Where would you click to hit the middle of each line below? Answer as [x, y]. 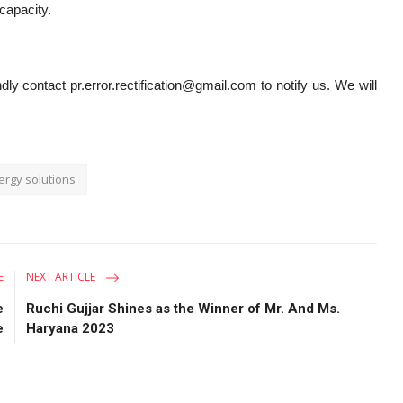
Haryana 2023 [71, 328]
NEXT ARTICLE [63, 277]
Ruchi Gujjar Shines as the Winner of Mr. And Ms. [184, 309]
